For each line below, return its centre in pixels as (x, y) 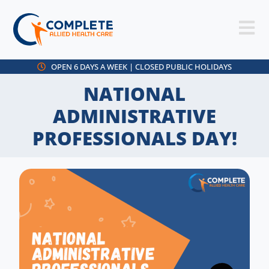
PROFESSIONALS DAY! (134, 138)
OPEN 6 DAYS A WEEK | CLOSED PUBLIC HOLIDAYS (141, 66)
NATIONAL (134, 94)
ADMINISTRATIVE (134, 116)
